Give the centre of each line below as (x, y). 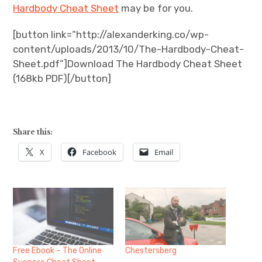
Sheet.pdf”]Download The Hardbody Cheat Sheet (128, 63)
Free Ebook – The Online (58, 251)
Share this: (33, 132)
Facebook (100, 152)
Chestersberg (151, 251)
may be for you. (156, 8)
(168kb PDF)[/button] (62, 78)
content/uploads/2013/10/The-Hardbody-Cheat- (129, 49)
